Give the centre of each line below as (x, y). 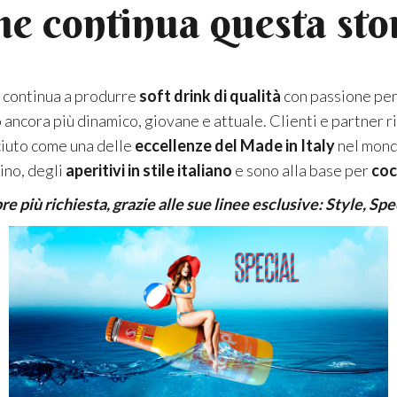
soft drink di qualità (211, 96)
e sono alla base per (301, 171)
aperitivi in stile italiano (148, 171)
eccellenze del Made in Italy (233, 146)
